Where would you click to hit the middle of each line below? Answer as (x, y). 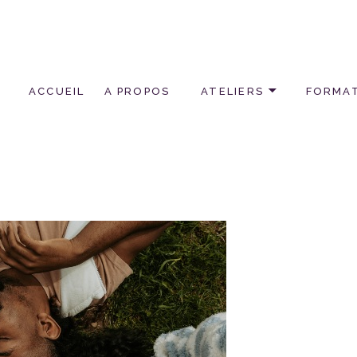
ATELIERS (232, 91)
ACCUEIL (57, 91)
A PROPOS (137, 91)
